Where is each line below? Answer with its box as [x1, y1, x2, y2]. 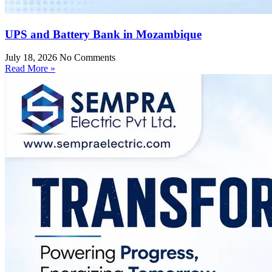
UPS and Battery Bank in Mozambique [5, 27, 202, 41]
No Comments [59, 52, 115, 63]
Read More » [5, 63, 55, 74]
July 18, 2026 [5, 52, 59, 63]
